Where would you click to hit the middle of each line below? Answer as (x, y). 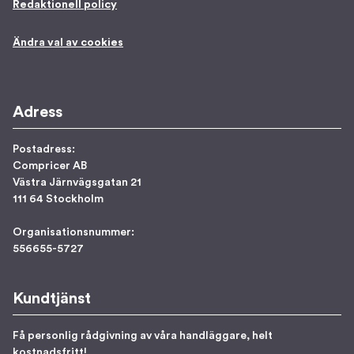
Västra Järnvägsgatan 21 (77, 183)
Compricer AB (50, 166)
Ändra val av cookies (68, 42)
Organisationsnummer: (73, 232)
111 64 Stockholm (58, 199)
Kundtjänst (52, 299)
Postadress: (44, 149)
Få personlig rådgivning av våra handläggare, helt (143, 336)
